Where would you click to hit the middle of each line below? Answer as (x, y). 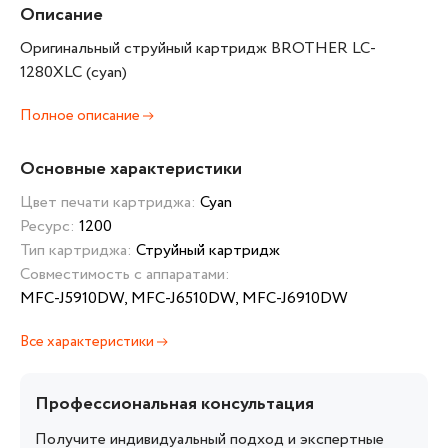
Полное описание (81, 116)
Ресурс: (49, 226)
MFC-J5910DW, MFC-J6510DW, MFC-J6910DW (184, 298)
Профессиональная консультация (174, 404)
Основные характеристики (131, 169)
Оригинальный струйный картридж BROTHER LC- (198, 48)
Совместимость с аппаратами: (125, 274)
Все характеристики (88, 342)
